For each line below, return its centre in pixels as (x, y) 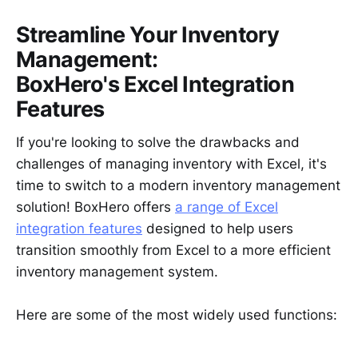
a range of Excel (227, 207)
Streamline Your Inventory (148, 34)
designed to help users (218, 229)
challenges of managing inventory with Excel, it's (171, 164)
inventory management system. (117, 272)
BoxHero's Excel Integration (155, 84)
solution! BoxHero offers (95, 207)
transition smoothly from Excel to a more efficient (173, 251)
